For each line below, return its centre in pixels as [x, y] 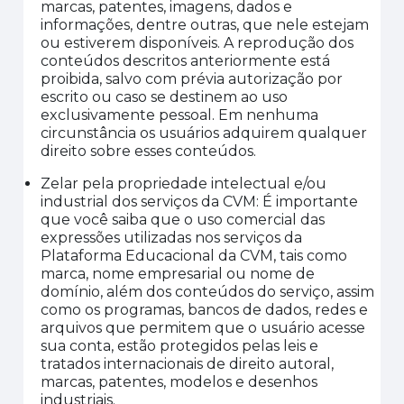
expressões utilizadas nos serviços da [172, 238]
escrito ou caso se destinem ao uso [165, 97]
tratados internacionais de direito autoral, [188, 364]
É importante [311, 202]
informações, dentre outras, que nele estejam [205, 25]
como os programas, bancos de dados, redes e [205, 310]
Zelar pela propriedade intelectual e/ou [184, 184]
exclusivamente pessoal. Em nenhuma [180, 115]
